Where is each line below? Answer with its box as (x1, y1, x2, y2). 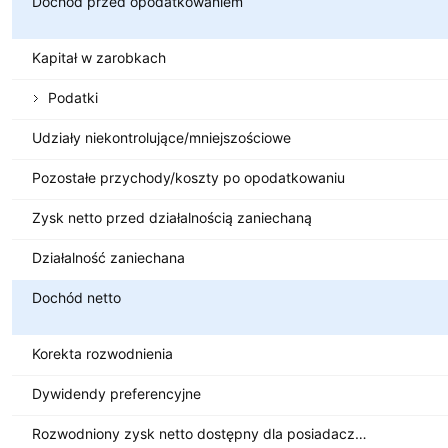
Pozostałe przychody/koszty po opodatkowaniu (32, 168, 345, 186)
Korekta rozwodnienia (32, 344, 173, 362)
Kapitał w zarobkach (32, 48, 166, 66)
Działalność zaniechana (32, 248, 185, 266)
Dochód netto (32, 288, 121, 306)
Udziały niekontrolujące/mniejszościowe (32, 128, 291, 146)
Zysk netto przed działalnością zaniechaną (32, 208, 312, 226)
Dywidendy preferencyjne (32, 384, 201, 402)
